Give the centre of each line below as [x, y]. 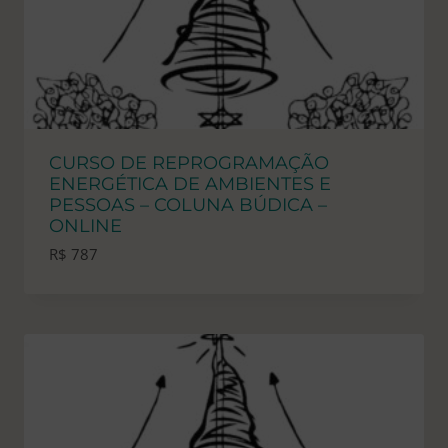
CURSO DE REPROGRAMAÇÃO [189, 163]
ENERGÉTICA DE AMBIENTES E [190, 184]
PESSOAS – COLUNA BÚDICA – [188, 205]
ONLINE [85, 226]
